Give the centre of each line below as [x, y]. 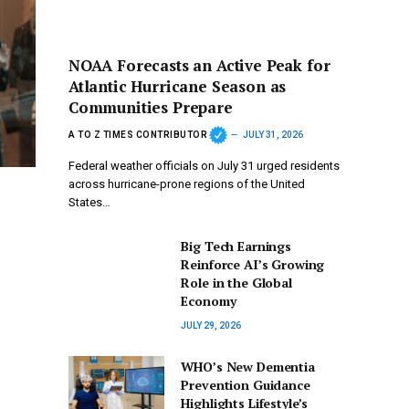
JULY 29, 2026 [211, 326]
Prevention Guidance [246, 385]
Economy [209, 301]
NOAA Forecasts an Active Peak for [199, 66]
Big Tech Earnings [236, 246]
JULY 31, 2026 [273, 134]
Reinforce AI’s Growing [253, 265]
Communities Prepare [151, 108]
